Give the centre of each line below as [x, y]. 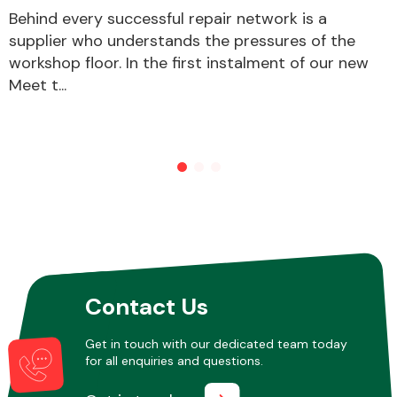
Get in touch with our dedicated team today [216, 343]
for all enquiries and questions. [174, 360]
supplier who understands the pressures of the [182, 40]
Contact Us [146, 306]
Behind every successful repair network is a [168, 18]
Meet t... [38, 85]
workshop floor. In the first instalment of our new [189, 62]
